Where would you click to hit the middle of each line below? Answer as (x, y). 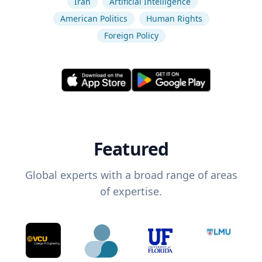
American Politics (94, 18)
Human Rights (174, 18)
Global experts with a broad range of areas (131, 175)
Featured (131, 149)
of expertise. (131, 192)
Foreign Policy (131, 35)
